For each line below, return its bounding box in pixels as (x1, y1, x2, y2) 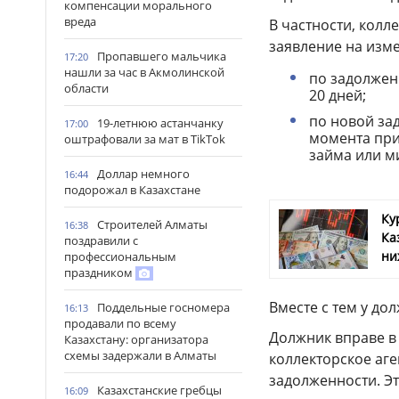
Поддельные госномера (97, 299, 230, 315)
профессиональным (64, 248, 176, 265)
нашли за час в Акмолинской (64, 64, 224, 80)
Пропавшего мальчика (97, 48, 226, 64)
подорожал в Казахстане (64, 182, 200, 198)
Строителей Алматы (97, 216, 208, 232)
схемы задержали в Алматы (64, 347, 216, 363)
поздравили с (64, 232, 138, 248)
